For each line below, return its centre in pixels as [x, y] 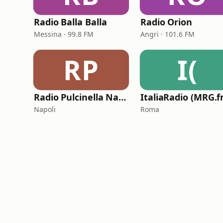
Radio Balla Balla [70, 22]
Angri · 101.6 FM [167, 34]
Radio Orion [167, 22]
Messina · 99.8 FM [64, 34]
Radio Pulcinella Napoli [122, 97]
